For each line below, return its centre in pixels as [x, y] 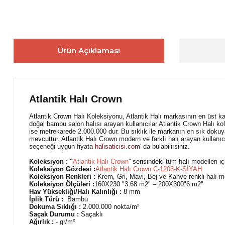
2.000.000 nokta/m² [111, 206]
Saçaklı [91, 214]
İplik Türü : [46, 199]
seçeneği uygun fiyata [62, 146]
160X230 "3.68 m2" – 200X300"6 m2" [149, 184]
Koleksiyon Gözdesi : [62, 169]
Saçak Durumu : [54, 214]
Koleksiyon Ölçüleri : [62, 184]
